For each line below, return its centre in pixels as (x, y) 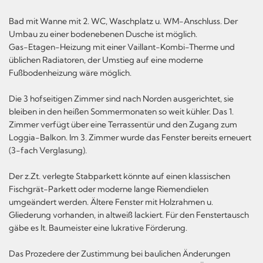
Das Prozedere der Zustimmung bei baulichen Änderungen (119, 253)
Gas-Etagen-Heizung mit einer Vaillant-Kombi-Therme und (122, 47)
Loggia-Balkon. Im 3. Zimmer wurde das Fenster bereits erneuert (130, 137)
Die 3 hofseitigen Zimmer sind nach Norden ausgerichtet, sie (121, 98)
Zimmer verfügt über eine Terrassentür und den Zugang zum (123, 124)
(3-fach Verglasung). (48, 150)
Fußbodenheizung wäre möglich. (70, 73)
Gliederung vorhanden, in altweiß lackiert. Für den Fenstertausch (129, 215)
